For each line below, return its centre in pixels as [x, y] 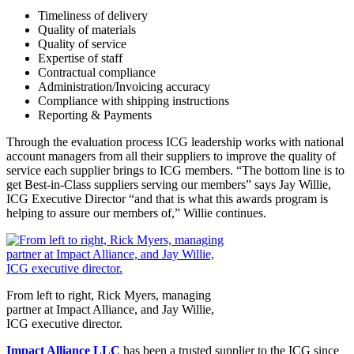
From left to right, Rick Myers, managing [109, 296]
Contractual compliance [97, 73]
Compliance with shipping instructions [134, 101]
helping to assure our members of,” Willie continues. [136, 213]
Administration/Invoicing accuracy [124, 87]
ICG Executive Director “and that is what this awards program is [167, 199]
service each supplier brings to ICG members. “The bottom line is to [175, 171]
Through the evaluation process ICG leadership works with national [175, 142]
